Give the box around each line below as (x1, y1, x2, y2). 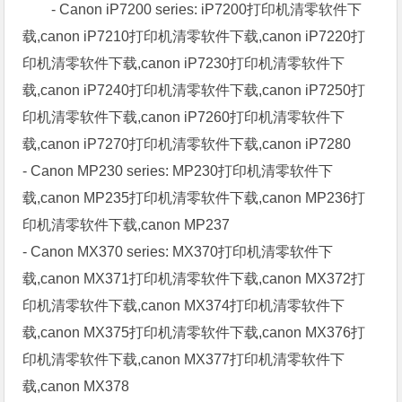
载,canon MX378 (22, 378, 130, 394)
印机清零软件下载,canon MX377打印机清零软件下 (22, 351, 345, 367)
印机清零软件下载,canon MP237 (22, 216, 231, 232)
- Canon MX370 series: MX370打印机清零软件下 (22, 243, 334, 259)
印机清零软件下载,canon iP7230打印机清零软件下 (22, 55, 345, 71)
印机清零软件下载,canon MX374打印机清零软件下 (22, 297, 345, 313)
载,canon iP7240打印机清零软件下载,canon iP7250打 (22, 82, 366, 98)
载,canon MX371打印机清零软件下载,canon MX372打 (22, 270, 366, 286)
